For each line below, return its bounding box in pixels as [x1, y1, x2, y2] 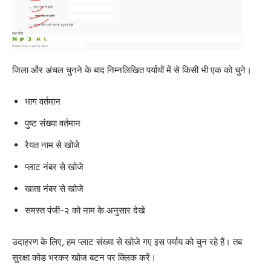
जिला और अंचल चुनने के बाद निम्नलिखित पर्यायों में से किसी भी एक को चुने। [12, 64, 252, 76]
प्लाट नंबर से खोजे [25, 160, 83, 172]
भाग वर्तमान [25, 95, 60, 107]
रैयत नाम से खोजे [25, 139, 80, 151]
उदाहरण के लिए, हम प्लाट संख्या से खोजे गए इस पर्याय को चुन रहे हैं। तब [12, 235, 242, 247]
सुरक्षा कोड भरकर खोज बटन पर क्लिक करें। [12, 251, 156, 263]
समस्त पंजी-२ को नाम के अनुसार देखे [25, 204, 145, 216]
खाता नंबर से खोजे [25, 182, 83, 194]
